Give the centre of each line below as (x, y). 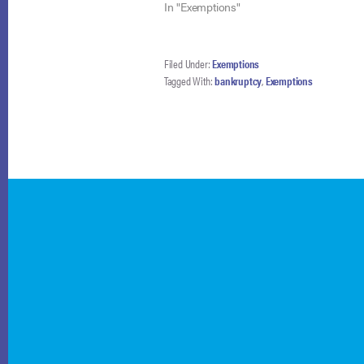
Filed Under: (188, 63)
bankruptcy (238, 80)
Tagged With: (189, 80)
